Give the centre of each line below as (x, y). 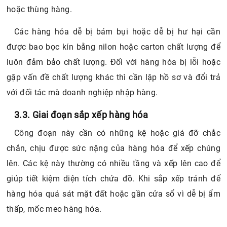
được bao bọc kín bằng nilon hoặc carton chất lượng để (113, 47)
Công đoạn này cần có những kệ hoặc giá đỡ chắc (117, 133)
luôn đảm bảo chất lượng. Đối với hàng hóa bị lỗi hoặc (113, 62)
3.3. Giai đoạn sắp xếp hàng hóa (81, 115)
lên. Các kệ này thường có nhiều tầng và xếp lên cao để (113, 163)
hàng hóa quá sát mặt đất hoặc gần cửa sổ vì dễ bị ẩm (113, 194)
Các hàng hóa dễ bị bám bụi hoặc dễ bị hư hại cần (117, 31)
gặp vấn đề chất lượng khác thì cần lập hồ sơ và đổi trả (113, 77)
